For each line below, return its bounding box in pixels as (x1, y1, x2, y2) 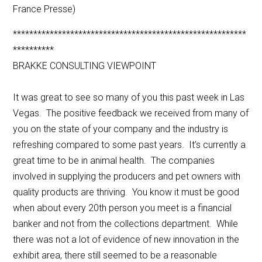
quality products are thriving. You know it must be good (13, 187, 240, 198)
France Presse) (13, 4, 76, 15)
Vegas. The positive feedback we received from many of (13, 108, 249, 119)
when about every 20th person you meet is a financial (13, 202, 232, 214)
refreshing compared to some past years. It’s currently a (13, 139, 246, 151)
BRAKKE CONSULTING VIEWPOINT (13, 60, 157, 72)
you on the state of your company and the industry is (13, 123, 229, 135)
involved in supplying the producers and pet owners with (13, 171, 241, 182)
